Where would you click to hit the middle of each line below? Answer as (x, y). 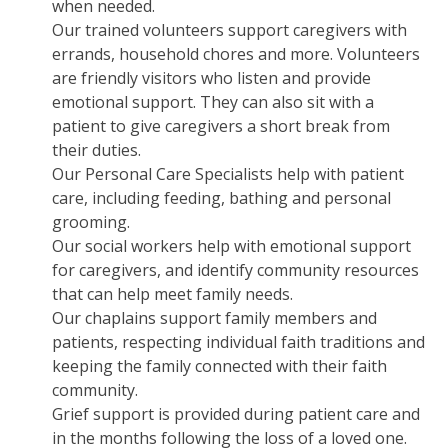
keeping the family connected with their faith (220, 366)
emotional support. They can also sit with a (213, 102)
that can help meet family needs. (173, 294)
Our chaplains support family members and (215, 318)
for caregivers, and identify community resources (236, 270)
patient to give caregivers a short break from (221, 126)
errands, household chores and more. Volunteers (236, 54)
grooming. (91, 222)
